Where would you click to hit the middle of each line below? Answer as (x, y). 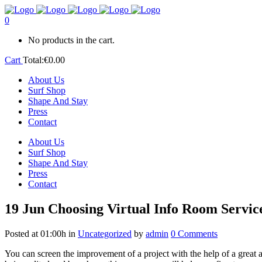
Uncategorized (105, 233)
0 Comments (194, 233)
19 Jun (25, 208)
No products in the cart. (71, 40)
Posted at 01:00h (35, 233)
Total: (33, 60)
